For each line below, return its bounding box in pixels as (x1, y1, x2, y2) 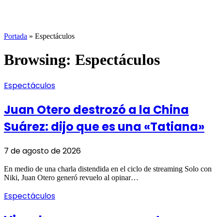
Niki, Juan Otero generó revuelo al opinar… (4, 173, 139, 182)
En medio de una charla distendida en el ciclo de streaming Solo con (4, 164, 212, 173)
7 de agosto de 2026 (4, 145, 81, 156)
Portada (4, 31, 27, 40)
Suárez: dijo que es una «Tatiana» (4, 118, 204, 135)
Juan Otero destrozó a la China (4, 101, 189, 118)
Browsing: (4, 51, 75, 69)
